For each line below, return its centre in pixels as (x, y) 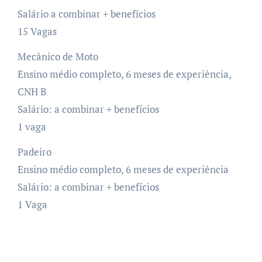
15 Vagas (37, 31)
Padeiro (34, 151)
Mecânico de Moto (58, 56)
